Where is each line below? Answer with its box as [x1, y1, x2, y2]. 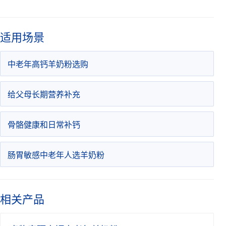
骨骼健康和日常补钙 [8, 119, 80, 131]
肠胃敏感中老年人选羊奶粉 [8, 149, 104, 161]
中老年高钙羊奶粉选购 [8, 58, 88, 70]
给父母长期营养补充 [8, 88, 80, 100]
